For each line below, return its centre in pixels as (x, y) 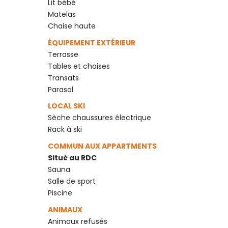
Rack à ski (65, 130)
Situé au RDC (72, 158)
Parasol (60, 89)
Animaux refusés (77, 222)
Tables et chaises (79, 66)
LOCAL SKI (67, 106)
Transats (63, 78)
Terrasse (63, 54)
